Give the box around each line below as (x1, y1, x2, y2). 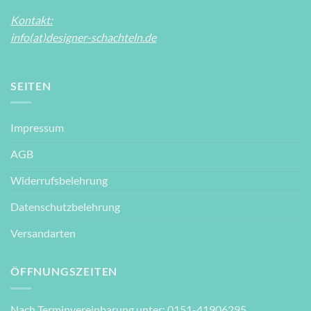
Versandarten (10, 226, 76, 240)
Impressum (10, 121, 64, 135)
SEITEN (10, 78, 51, 92)
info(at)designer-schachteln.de (10, 31, 156, 44)
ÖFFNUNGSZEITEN (10, 264, 118, 278)
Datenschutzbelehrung (10, 200, 120, 214)
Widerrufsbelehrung (10, 174, 108, 187)
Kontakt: (10, 13, 53, 27)
